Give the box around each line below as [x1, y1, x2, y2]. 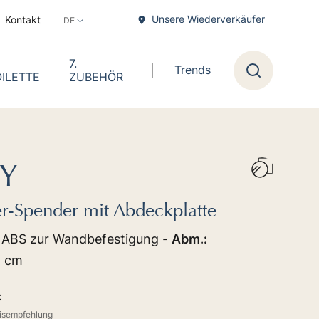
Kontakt [5, 13, 41, 26]
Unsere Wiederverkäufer [152, 13, 265, 25]
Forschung [253, 71, 302, 83]
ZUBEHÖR [69, 69, 124, 84]
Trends [174, 63, 211, 77]
